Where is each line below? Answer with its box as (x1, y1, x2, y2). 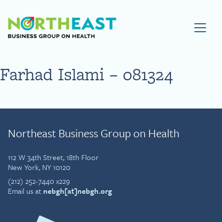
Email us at (8, 185, 43, 196)
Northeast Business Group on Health (8, 125, 179, 141)
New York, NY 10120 (8, 162, 70, 172)
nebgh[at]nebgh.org (43, 185, 112, 196)
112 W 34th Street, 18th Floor (8, 152, 99, 163)
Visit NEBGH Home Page (116, 15, 213, 28)
